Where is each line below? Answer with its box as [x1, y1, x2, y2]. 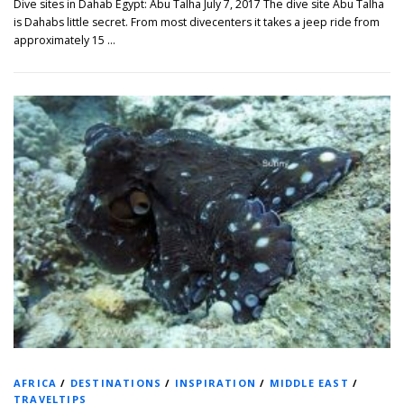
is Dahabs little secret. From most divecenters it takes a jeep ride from [14, 14, 380, 31]
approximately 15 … [14, 32, 115, 49]
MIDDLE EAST [269, 375, 349, 390]
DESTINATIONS [69, 375, 162, 390]
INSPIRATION [174, 375, 257, 390]
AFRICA [14, 375, 58, 390]
